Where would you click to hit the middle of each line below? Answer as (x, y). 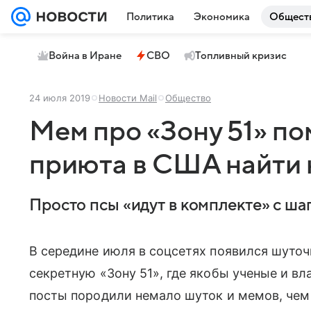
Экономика (222, 17)
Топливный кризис (241, 56)
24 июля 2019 (60, 98)
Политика (150, 17)
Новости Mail (128, 98)
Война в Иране (85, 56)
